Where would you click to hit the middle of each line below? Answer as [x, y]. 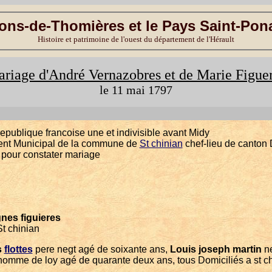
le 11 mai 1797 [136, 90]
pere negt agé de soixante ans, [101, 249]
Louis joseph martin [216, 249]
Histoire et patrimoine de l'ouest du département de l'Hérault [136, 39]
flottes [18, 249]
